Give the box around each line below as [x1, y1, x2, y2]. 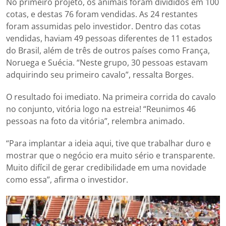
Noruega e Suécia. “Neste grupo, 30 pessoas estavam [6, 56, 208, 68]
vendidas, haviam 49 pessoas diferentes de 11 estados [6, 32, 212, 44]
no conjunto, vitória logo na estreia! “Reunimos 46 [6, 103, 196, 115]
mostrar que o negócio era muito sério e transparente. [6, 149, 217, 161]
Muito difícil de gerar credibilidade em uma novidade [6, 161, 206, 173]
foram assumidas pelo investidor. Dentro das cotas [6, 20, 201, 32]
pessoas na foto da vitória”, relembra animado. [6, 115, 185, 127]
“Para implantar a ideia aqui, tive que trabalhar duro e [6, 137, 211, 149]
